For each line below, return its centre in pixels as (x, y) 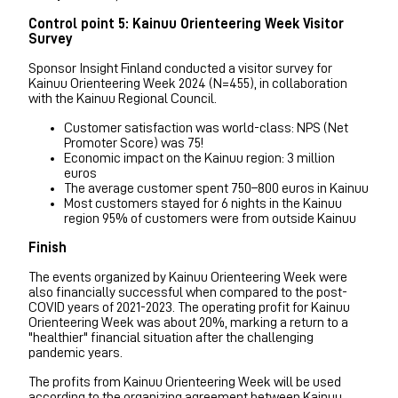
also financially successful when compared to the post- (188, 292)
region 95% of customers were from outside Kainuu (210, 218)
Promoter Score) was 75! (134, 143)
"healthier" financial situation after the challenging (171, 337)
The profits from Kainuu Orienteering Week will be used (185, 382)
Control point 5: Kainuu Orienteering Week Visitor (186, 24)
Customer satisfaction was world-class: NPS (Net (206, 127)
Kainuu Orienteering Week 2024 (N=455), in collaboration (188, 83)
